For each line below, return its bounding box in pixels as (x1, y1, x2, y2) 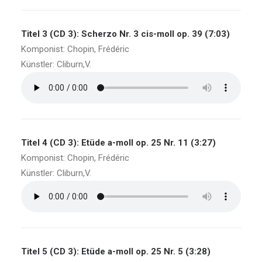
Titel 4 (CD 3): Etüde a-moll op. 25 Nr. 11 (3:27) (21, 137, 216, 148)
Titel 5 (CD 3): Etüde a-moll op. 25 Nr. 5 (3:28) (21, 246, 211, 257)
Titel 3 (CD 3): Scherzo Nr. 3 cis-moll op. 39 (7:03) (21, 29, 230, 39)
